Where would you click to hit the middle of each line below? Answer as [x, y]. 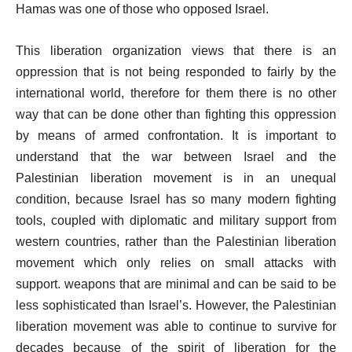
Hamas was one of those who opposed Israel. [142, 9]
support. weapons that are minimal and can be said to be [176, 284]
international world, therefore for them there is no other [176, 93]
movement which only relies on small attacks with [176, 263]
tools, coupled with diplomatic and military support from [176, 220]
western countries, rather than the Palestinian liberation [176, 242]
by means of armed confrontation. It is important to [176, 136]
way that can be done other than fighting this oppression [176, 114]
